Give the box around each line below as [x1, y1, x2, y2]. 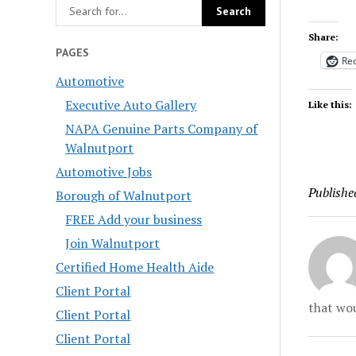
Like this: [308, 99, 352, 110]
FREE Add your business [65, 211, 203, 229]
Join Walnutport [65, 234, 161, 253]
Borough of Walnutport [56, 187, 192, 205]
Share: [308, 31, 339, 43]
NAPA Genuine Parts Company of [65, 120, 258, 138]
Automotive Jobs [56, 163, 153, 181]
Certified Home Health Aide [56, 258, 215, 277]
